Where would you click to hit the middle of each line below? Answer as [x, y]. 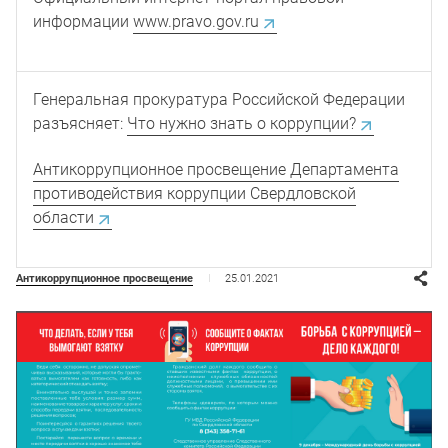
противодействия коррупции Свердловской [194, 193]
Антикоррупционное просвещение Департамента [216, 169]
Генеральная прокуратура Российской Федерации [219, 99]
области [63, 217]
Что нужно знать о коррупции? [241, 123]
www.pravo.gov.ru [196, 21]
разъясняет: [80, 123]
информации [83, 21]
